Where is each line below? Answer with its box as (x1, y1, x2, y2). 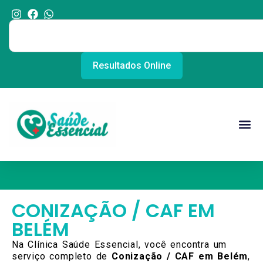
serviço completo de (12, 251, 112, 262)
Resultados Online (92, 60, 171, 71)
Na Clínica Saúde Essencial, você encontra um (12, 239, 227, 250)
